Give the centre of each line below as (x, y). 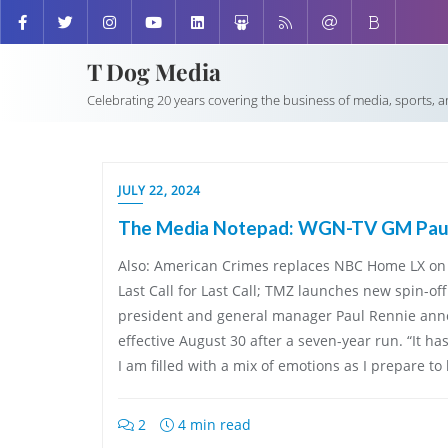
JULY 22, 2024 (159, 190)
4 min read (212, 424)
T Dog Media (154, 71)
